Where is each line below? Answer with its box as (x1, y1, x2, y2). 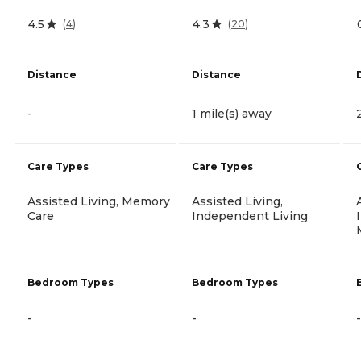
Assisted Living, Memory (27, 193, 170, 209)
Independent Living (192, 208, 308, 223)
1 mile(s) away (192, 106, 272, 121)
